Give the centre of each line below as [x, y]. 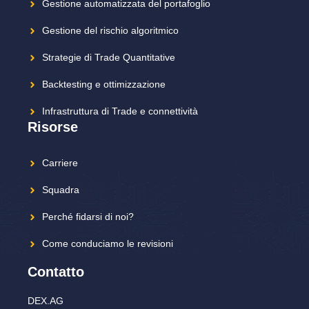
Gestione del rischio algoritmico [110, 31]
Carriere [60, 163]
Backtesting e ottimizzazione [104, 84]
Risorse [53, 127]
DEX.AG [46, 301]
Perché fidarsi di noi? [88, 217]
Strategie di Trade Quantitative [109, 58]
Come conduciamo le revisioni [108, 244]
